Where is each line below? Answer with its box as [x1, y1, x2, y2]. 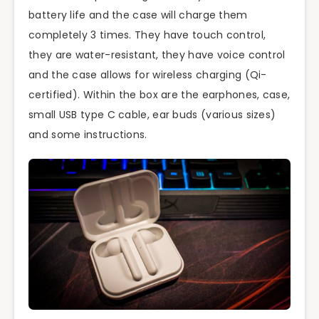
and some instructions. [28, 127, 147, 142]
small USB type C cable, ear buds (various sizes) [28, 107, 276, 122]
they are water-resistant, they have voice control [28, 47, 286, 62]
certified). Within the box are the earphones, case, [28, 87, 291, 102]
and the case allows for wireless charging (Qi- [28, 67, 267, 82]
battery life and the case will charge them [28, 7, 248, 22]
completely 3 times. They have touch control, [28, 27, 266, 42]
